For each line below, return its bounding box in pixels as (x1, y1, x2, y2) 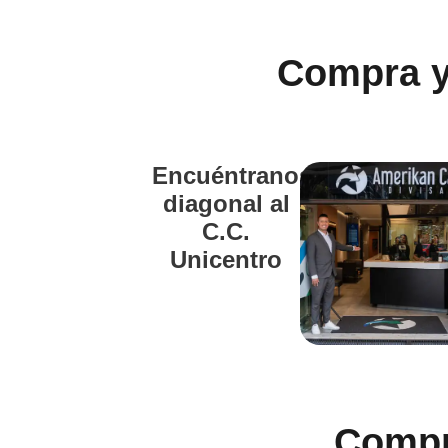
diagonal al (162, 189, 290, 217)
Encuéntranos (152, 161, 313, 189)
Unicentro (170, 245, 283, 273)
